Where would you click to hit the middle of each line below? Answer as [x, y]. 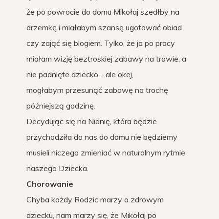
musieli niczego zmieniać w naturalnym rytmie [106, 153]
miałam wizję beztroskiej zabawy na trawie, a [106, 59]
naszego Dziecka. [57, 168]
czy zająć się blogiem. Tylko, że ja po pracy [101, 43]
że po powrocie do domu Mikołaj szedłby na [103, 12]
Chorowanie [50, 184]
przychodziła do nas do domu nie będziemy [102, 137]
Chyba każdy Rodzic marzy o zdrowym [95, 199]
